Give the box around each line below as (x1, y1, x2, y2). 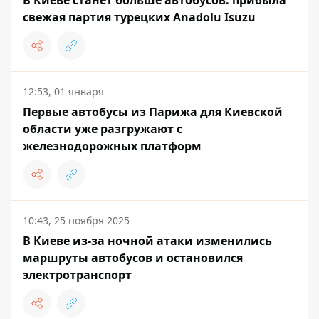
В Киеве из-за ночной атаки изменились (23, 233, 272, 249)
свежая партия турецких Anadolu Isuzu (23, 9, 256, 26)
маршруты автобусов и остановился (23, 250, 243, 266)
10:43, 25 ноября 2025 (23, 214, 130, 228)
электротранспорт (23, 267, 132, 283)
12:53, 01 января (23, 85, 104, 99)
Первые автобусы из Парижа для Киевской (23, 104, 283, 120)
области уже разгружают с (23, 121, 182, 137)
